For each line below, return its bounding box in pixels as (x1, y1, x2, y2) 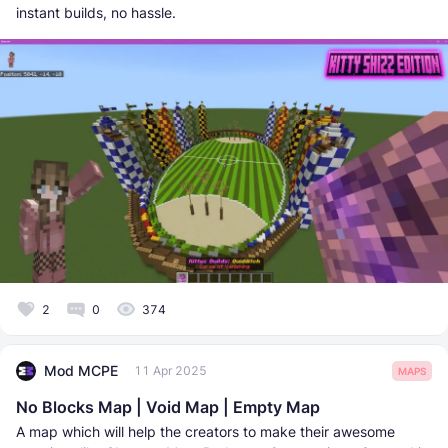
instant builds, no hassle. (16, 4, 176, 22)
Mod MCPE (44, 362, 118, 380)
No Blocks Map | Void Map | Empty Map (16, 396, 320, 417)
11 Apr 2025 (134, 363, 207, 379)
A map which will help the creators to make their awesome (16, 422, 395, 440)
